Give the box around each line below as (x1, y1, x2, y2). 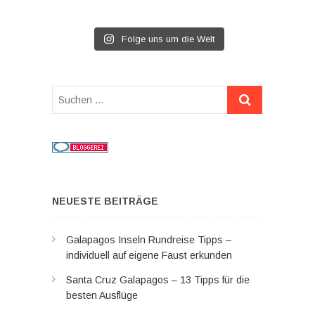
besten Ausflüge (66, 289, 138, 301)
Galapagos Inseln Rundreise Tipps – (66, 233, 231, 245)
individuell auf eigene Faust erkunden (66, 249, 232, 261)
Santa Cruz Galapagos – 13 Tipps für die (66, 274, 250, 285)
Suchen (227, 86, 261, 98)
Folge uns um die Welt (121, 33, 214, 44)
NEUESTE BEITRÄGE (52, 195, 158, 207)
